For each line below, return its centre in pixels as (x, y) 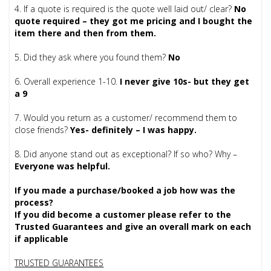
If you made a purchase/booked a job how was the (125, 191)
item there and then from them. (86, 33)
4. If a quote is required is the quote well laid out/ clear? (125, 9)
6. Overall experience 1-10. (66, 82)
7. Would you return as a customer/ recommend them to (126, 118)
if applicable (42, 239)
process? (35, 203)
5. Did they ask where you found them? (92, 57)
